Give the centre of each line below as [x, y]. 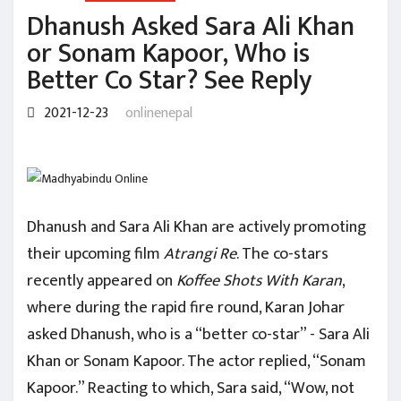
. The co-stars [282, 253]
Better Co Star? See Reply [169, 81]
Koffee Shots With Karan [259, 280]
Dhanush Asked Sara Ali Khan [191, 27]
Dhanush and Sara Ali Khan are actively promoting [196, 226]
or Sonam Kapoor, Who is [168, 54]
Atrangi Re [200, 253]
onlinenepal [159, 113]
